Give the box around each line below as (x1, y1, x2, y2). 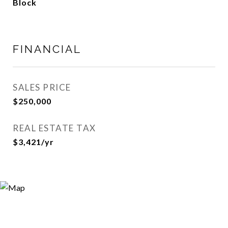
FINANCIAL (13, 43, 81, 55)
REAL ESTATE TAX (13, 123, 96, 133)
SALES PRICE (13, 82, 71, 93)
